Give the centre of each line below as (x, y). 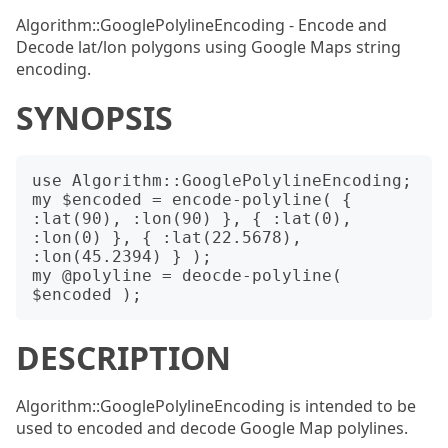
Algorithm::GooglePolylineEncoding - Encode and (201, 25)
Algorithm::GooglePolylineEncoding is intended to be (216, 406)
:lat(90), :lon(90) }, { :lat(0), (192, 218)
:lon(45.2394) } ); (122, 256)
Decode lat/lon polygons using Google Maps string (208, 47)
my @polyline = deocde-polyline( (187, 275)
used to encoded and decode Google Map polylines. (212, 428)
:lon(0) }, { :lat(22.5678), (167, 237)
